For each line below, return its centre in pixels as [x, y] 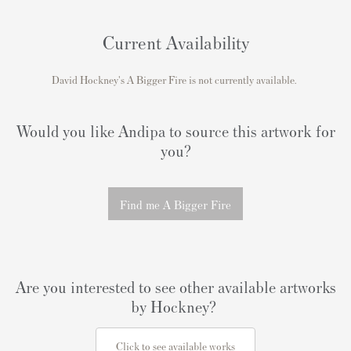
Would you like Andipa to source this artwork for [175, 131]
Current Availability [175, 42]
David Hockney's [89, 80]
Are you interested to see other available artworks [175, 287]
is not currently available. [244, 80]
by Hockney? [175, 306]
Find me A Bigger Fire [175, 204]
